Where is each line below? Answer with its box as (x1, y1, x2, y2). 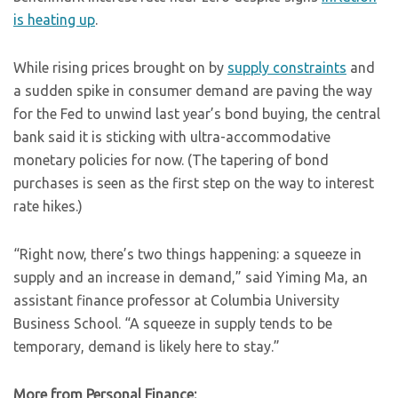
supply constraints (227, 60, 346, 76)
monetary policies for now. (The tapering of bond (13, 152, 329, 168)
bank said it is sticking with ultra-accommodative (13, 129, 330, 145)
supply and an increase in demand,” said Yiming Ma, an (13, 269, 368, 285)
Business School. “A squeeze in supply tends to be (13, 315, 332, 331)
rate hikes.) (13, 198, 83, 214)
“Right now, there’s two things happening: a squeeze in (13, 246, 362, 262)
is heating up (13, 12, 95, 28)
